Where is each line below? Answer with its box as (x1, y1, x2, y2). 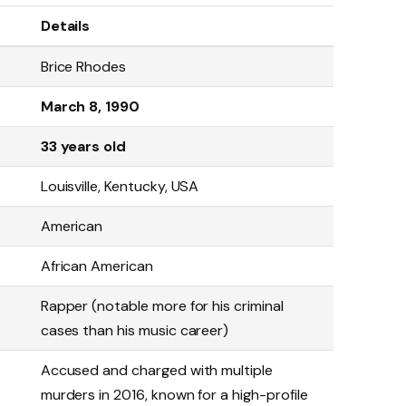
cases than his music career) (40, 321, 229, 341)
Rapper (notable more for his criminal (40, 296, 284, 316)
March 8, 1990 (40, 97, 140, 117)
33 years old (40, 137, 127, 157)
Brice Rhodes (40, 57, 127, 77)
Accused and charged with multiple (40, 361, 273, 381)
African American (40, 256, 153, 276)
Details (40, 16, 91, 36)
